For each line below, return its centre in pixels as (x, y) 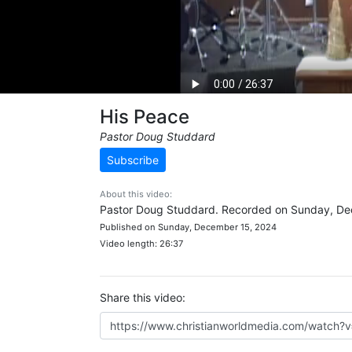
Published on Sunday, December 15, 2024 (188, 227)
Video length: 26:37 (141, 244)
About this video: (136, 194)
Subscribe (133, 160)
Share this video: (143, 297)
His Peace (145, 117)
